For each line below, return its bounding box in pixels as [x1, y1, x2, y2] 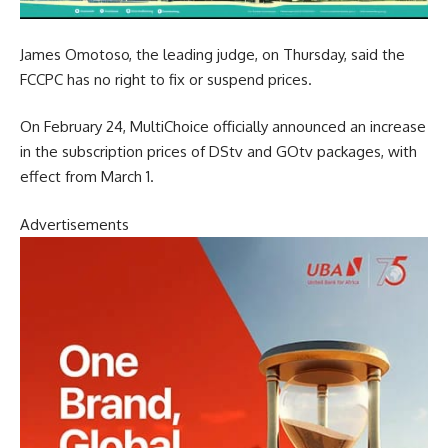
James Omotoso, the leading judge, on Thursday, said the [20, 44, 405, 64]
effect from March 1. [20, 167, 154, 187]
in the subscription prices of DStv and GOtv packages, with [20, 142, 417, 162]
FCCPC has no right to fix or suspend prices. [20, 69, 312, 89]
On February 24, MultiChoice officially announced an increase [20, 117, 426, 137]
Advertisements [20, 214, 129, 234]
